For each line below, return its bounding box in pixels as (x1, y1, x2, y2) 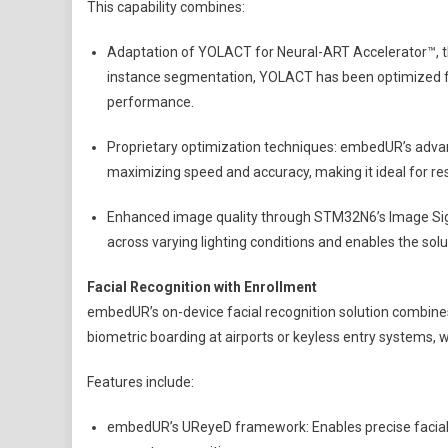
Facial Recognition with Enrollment (87, 279, 317, 295)
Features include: (87, 374, 194, 390)
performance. (107, 94, 194, 110)
